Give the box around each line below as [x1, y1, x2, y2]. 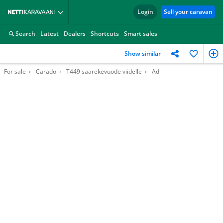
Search [15, 29, 35, 38]
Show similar [124, 49, 161, 58]
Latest [40, 29, 59, 38]
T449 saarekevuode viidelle [66, 67, 142, 76]
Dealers [64, 29, 86, 38]
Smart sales [124, 29, 157, 38]
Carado [36, 67, 56, 76]
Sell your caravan [164, 7, 213, 16]
